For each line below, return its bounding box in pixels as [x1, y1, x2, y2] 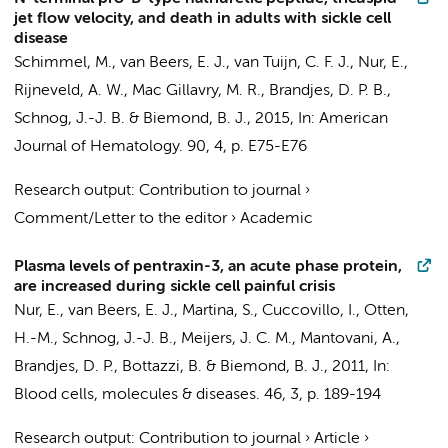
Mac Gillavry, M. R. [132, 83, 261, 99]
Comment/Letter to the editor [14, 211, 227, 227]
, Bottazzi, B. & [114, 359, 220, 375]
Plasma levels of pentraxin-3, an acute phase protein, [14, 259, 402, 275]
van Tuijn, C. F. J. [234, 55, 350, 71]
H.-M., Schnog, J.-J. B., [14, 331, 181, 347]
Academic [240, 211, 313, 227]
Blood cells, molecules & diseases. [14, 387, 260, 403]
